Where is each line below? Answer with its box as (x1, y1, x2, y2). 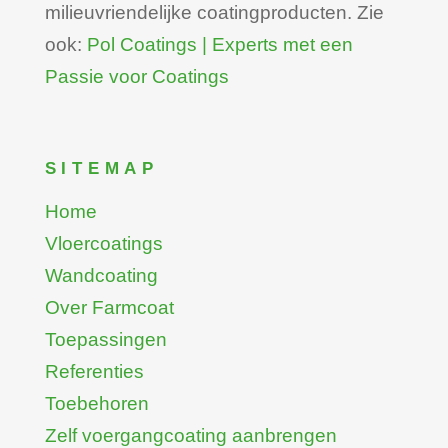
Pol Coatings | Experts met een (86, 34, 353, 56)
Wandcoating (44, 265, 158, 287)
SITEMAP (44, 159, 159, 179)
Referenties (44, 361, 144, 383)
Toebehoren (44, 393, 149, 415)
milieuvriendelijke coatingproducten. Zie (44, 2, 384, 24)
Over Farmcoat (44, 297, 174, 319)
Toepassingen (44, 329, 167, 351)
